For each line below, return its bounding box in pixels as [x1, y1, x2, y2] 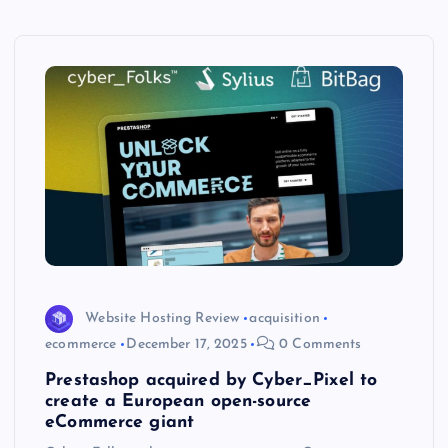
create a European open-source [45, 393, 312, 411]
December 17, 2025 [126, 337, 247, 353]
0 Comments [274, 337, 362, 353]
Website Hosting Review [85, 310, 240, 326]
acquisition [249, 310, 320, 326]
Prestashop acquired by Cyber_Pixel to [45, 372, 378, 390]
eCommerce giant [45, 414, 195, 432]
